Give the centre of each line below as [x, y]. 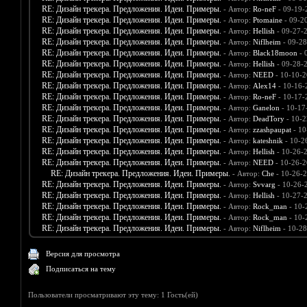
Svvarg [264, 185]
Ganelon [266, 108]
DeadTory [268, 119]
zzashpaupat [272, 130]
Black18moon [275, 53]
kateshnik [268, 141]
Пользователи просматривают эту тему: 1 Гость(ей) [113, 295]
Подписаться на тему [81, 269]
